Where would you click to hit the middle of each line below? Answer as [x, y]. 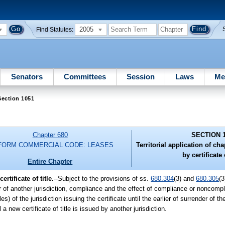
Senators [27, 76]
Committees [85, 76]
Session [140, 76]
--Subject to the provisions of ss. [102, 178]
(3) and [185, 178]
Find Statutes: [55, 29]
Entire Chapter [50, 161]
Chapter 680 [50, 135]
